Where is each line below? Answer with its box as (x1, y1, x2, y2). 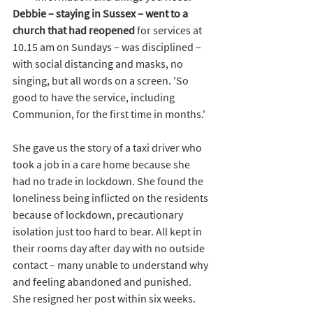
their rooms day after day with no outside (13, 240, 207, 255)
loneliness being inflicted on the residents (13, 190, 210, 205)
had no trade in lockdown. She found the (13, 173, 205, 188)
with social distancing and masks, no (13, 56, 185, 71)
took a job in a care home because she (13, 156, 192, 171)
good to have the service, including (13, 89, 177, 104)
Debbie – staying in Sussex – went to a (13, 6, 190, 20)
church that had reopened (13, 22, 135, 37)
